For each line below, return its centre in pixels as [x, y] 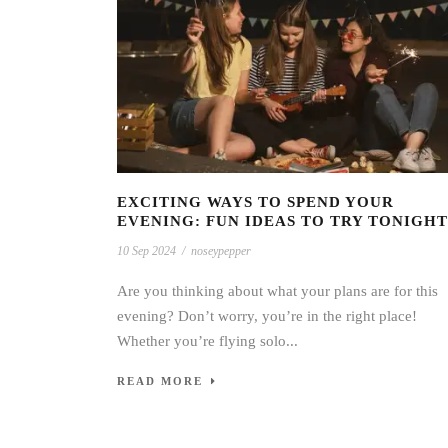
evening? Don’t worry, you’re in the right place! [267, 316]
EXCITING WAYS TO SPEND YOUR [255, 202]
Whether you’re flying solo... [207, 341]
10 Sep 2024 [146, 251]
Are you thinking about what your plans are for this [277, 291]
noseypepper [221, 251]
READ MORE [160, 381]
